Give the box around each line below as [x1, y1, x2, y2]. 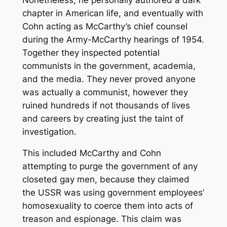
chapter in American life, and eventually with [22, 8, 203, 18]
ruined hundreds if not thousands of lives [22, 100, 190, 110]
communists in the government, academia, [22, 60, 196, 71]
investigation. [22, 126, 77, 137]
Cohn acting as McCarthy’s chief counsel [22, 21, 187, 31]
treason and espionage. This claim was [22, 214, 181, 224]
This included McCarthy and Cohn [22, 148, 161, 159]
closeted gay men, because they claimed [22, 174, 190, 185]
